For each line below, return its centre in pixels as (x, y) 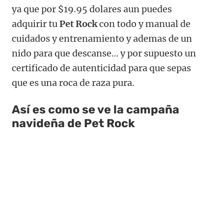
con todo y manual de (144, 24)
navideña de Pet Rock (73, 123)
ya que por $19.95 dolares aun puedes (92, 9)
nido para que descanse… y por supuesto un (104, 53)
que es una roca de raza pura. (73, 82)
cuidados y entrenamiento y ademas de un (102, 38)
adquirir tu (36, 24)
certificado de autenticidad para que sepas (101, 68)
